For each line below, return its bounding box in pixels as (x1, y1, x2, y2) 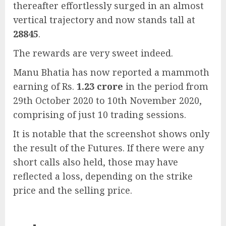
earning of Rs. (13, 80, 77, 92)
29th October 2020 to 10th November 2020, (13, 94, 202, 106)
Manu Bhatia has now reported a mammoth (13, 66, 209, 78)
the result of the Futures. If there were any (13, 141, 204, 154)
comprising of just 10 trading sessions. (13, 108, 186, 121)
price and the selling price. (13, 184, 132, 196)
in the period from (123, 80, 208, 92)
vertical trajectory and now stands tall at (13, 13, 195, 26)
